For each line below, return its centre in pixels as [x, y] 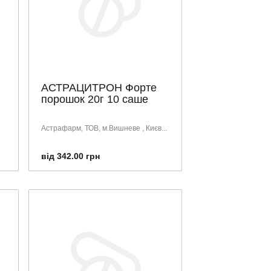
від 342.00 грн [70, 156]
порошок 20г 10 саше [95, 99]
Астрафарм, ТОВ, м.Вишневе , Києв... [104, 128]
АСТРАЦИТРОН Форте [99, 88]
